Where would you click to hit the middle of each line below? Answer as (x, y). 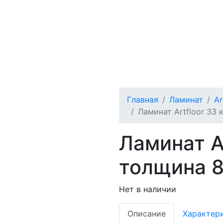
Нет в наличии (148, 189)
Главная (143, 100)
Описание (147, 214)
